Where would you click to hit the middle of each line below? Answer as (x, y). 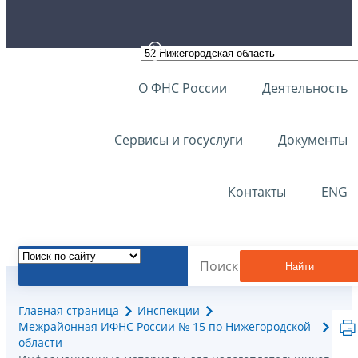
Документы (313, 140)
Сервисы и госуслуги (179, 140)
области (40, 343)
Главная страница (69, 311)
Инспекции (169, 311)
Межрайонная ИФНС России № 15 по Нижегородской (165, 327)
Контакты (257, 192)
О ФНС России (183, 88)
